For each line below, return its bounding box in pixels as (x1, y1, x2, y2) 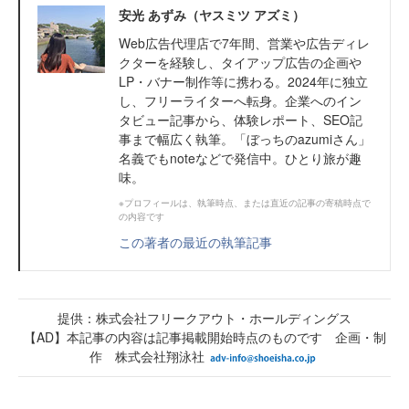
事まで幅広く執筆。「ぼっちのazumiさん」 (119, 130, 371, 149)
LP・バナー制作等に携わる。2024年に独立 (119, 72, 368, 91)
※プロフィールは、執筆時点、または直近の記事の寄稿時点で (119, 196, 371, 210)
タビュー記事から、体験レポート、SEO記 (119, 110, 362, 130)
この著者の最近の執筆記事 (119, 233, 272, 252)
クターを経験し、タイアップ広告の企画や (119, 53, 362, 72)
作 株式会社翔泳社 (89, 347, 204, 366)
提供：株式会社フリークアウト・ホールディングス (58, 309, 351, 328)
